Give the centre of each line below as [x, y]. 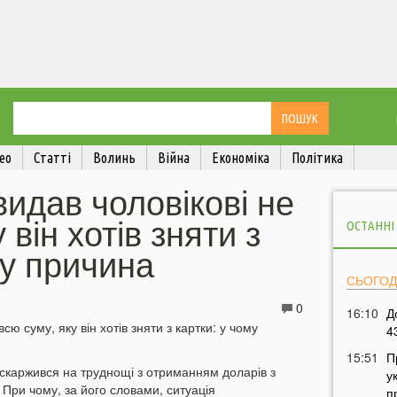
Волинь [114, 158]
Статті [52, 158]
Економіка [241, 158]
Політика [317, 158]
